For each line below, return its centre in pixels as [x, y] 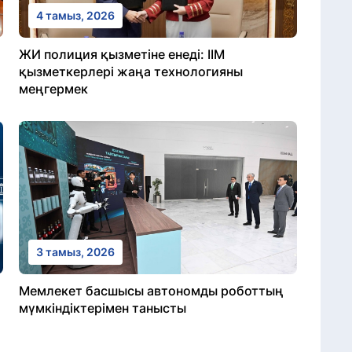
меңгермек [53, 88]
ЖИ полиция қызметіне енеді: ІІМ [122, 54]
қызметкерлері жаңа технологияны [131, 71]
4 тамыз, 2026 [75, 15]
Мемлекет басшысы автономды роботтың [151, 290]
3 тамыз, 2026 [75, 251]
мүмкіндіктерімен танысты [103, 308]
